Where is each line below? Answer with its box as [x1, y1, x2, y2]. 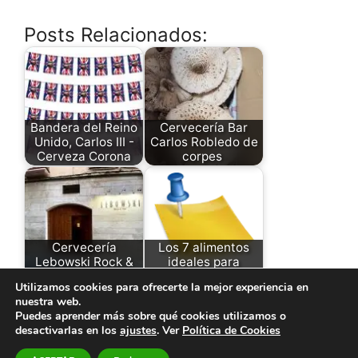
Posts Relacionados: [24, 22, 208, 46]
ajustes [120, 323, 157, 338]
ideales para [168, 254, 240, 270]
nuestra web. [15, 294, 81, 309]
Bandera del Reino [30, 120, 137, 136]
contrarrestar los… [149, 268, 258, 284]
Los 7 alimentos [158, 240, 249, 256]
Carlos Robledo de [149, 134, 258, 150]
